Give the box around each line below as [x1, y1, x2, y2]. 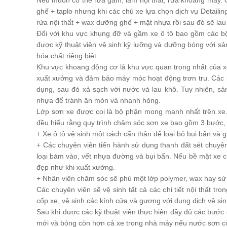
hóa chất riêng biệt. [36, 52, 98, 60]
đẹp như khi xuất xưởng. [36, 163, 115, 171]
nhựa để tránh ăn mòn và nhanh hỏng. [36, 96, 161, 104]
